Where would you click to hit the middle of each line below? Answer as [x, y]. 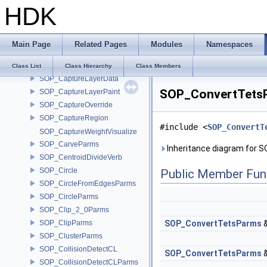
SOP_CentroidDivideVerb [81, 157]
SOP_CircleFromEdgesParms [88, 183]
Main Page [31, 44]
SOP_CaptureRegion [74, 118]
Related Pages [101, 44]
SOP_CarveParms [69, 144]
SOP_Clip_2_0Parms [74, 209]
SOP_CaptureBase [70, 39]
